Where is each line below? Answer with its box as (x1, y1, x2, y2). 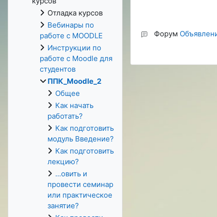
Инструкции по (47, 43, 101, 52)
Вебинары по (47, 20, 94, 30)
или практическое (47, 190, 112, 200)
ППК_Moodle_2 (47, 77, 101, 86)
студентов (40, 64, 76, 74)
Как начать (55, 101, 93, 110)
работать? (47, 111, 83, 121)
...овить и (55, 169, 87, 178)
